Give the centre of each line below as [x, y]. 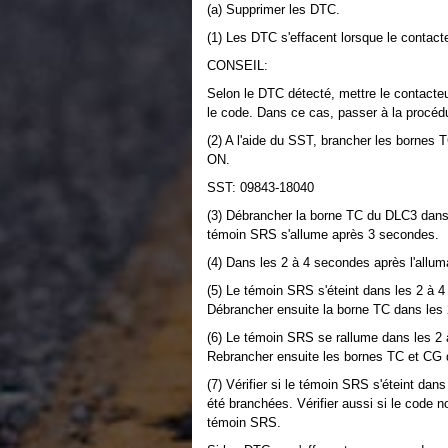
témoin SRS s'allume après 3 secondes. [323, 234]
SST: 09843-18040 [260, 187]
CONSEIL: [237, 65]
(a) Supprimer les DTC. [273, 9]
